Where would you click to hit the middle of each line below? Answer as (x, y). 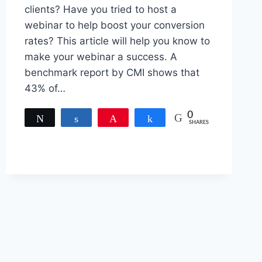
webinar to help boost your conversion (114, 25)
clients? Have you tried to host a (100, 10)
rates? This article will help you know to (117, 41)
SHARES (199, 123)
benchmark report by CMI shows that (113, 73)
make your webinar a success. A (101, 57)
